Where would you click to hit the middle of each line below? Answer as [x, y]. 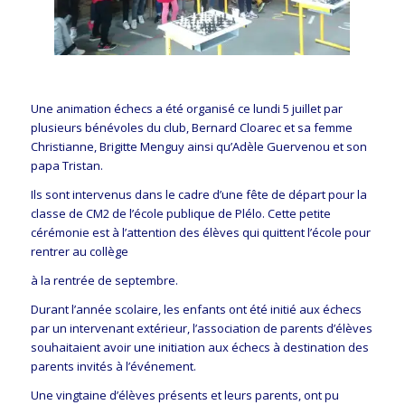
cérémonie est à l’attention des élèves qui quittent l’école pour [200, 232]
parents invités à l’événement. [113, 367]
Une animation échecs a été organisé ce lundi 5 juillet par [186, 108]
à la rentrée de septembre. [104, 280]
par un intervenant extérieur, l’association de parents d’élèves [201, 329]
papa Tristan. [66, 165]
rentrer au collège [79, 251]
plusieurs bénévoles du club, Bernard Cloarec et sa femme [191, 127]
